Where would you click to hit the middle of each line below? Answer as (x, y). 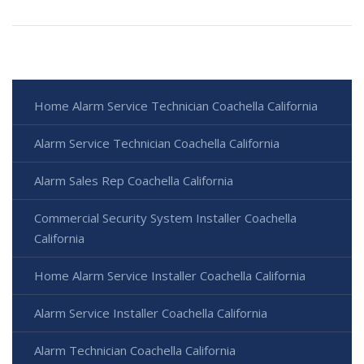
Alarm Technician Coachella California (135, 351)
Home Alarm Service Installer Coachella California (170, 276)
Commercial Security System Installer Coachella (165, 218)
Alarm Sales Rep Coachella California (134, 181)
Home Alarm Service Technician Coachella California (176, 106)
